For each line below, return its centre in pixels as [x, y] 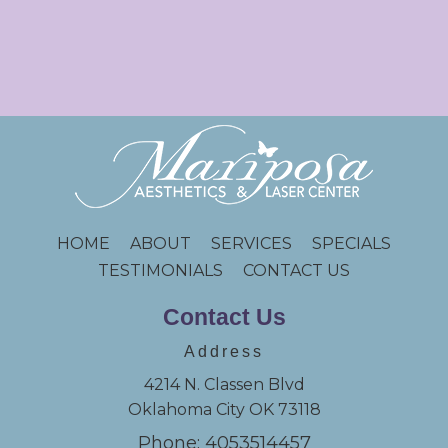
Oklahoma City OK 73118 [224, 409]
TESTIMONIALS [170, 270]
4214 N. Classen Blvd [224, 384]
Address [224, 351]
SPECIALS [351, 243]
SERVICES [251, 243]
